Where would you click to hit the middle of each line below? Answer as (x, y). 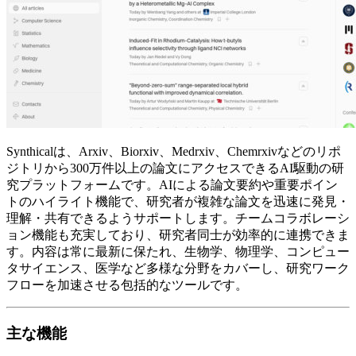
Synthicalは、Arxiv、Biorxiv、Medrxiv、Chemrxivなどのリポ (174, 151)
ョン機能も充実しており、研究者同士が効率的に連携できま (178, 234)
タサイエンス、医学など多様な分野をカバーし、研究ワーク (178, 268)
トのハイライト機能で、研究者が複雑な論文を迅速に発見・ (178, 201)
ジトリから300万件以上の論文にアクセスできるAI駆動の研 (175, 168)
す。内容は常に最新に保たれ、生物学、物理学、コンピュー (178, 251)
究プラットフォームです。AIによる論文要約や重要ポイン (172, 184)
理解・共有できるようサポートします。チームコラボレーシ (178, 218)
